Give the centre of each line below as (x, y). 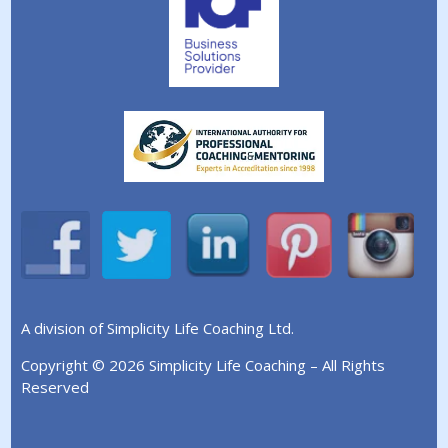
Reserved (55, 387)
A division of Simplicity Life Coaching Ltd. (158, 328)
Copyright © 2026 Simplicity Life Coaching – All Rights (203, 365)
